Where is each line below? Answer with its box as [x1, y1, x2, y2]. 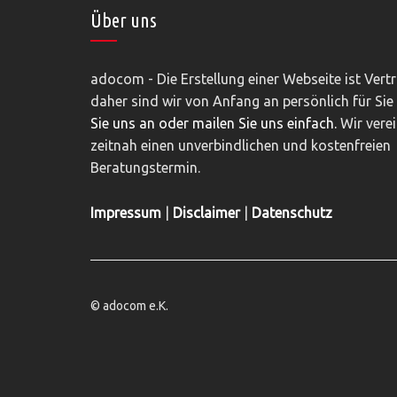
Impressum [90, 205, 161, 222]
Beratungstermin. [90, 160, 200, 176]
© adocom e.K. [90, 299, 168, 314]
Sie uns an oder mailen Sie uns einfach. [90, 115, 337, 132]
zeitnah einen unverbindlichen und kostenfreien [90, 137, 391, 154]
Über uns [90, 9, 157, 32]
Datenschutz [252, 205, 332, 222]
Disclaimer [173, 205, 240, 222]
